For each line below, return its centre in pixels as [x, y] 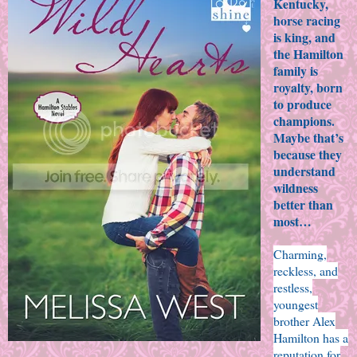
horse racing [306, 21]
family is [295, 71]
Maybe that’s [308, 138]
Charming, [300, 254]
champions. [304, 121]
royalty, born [308, 88]
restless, [292, 288]
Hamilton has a [310, 338]
